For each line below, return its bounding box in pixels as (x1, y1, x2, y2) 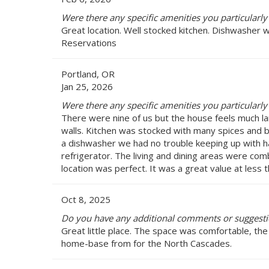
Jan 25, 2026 (61, 80, 113, 92)
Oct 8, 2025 (61, 193, 110, 205)
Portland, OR (61, 67, 115, 80)
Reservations (61, 36, 116, 49)
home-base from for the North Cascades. (61, 237, 232, 249)
